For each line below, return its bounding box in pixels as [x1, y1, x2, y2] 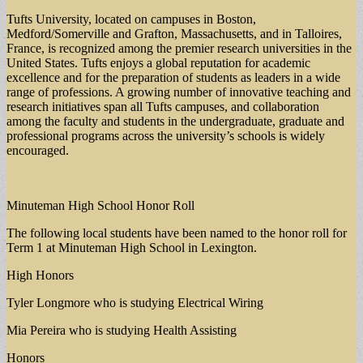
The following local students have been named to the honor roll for [6, 225, 347, 240]
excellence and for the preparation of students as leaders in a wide [6, 70, 340, 84]
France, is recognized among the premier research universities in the [6, 41, 352, 55]
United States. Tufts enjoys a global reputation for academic [6, 55, 310, 70]
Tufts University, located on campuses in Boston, [6, 11, 256, 26]
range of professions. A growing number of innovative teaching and [6, 84, 351, 99]
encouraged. [6, 143, 69, 157]
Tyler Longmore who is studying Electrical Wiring [6, 295, 263, 310]
